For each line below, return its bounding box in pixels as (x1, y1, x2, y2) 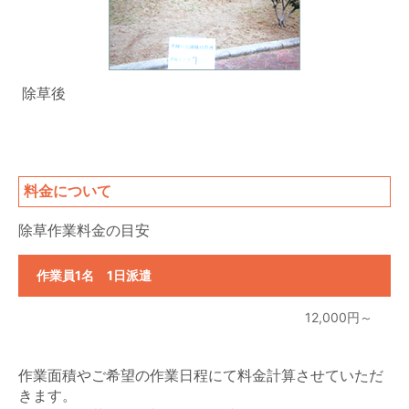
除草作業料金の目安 (17, 220, 150, 239)
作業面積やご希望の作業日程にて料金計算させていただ (17, 365, 383, 384)
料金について (23, 181, 111, 200)
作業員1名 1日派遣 (37, 267, 152, 283)
